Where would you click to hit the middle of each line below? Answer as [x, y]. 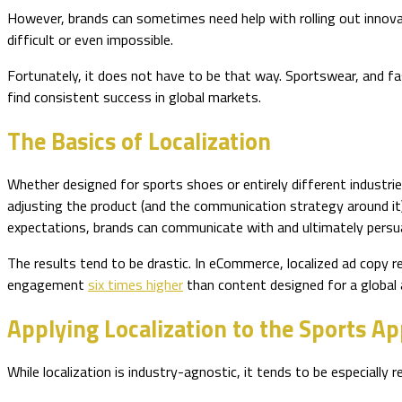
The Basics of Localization [139, 140]
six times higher [135, 285]
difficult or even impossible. [90, 39]
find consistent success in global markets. [134, 97]
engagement [48, 285]
